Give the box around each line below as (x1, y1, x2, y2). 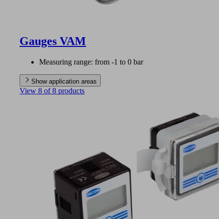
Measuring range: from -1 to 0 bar (39, 57, 143, 66)
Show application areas (31, 77, 97, 85)
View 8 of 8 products (20, 86, 85, 95)
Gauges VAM (20, 34, 86, 47)
